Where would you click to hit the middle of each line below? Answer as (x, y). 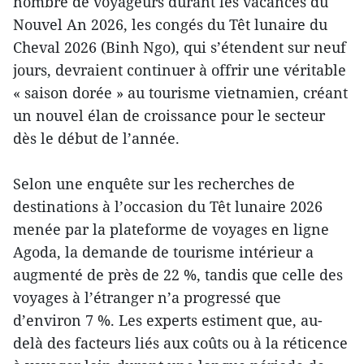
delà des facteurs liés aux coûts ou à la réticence (180, 343)
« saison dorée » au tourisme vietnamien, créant (180, 93)
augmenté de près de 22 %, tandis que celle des (178, 275)
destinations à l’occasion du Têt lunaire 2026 (168, 207)
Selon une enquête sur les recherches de (154, 184)
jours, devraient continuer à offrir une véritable (180, 70)
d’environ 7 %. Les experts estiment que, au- (168, 321)
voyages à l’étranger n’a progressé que (147, 298)
